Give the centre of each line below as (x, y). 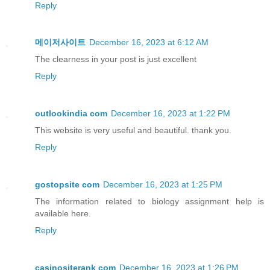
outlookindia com (71, 114)
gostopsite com (67, 185)
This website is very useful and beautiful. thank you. (133, 130)
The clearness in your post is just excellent (116, 59)
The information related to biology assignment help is (149, 202)
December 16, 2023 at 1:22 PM (171, 114)
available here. (63, 214)
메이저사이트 (60, 42)
